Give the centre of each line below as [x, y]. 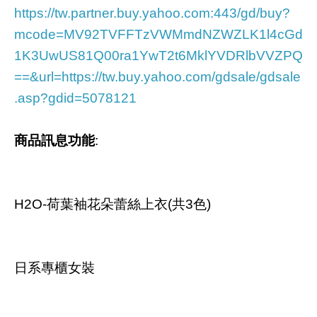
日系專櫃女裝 [54, 268]
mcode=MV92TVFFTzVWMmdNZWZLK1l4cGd [158, 34]
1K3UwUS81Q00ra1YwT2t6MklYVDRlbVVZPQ [158, 56]
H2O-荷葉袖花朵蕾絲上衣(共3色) [113, 204]
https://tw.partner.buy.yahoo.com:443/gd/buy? [152, 13]
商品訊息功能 [54, 140]
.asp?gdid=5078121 [75, 98]
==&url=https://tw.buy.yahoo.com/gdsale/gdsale [157, 77]
